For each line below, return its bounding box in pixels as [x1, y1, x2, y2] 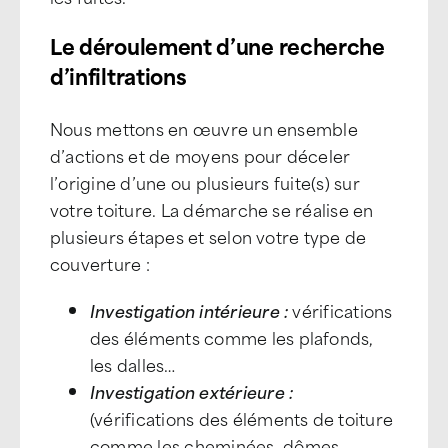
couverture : [50, 250, 150, 276]
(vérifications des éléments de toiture [90, 405, 394, 431]
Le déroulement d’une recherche [50, 28, 385, 62]
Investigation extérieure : [90, 378, 294, 404]
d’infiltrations [50, 58, 187, 92]
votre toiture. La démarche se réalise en [50, 196, 374, 222]
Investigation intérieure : [90, 297, 289, 323]
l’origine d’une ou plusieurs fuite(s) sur [50, 169, 360, 195]
